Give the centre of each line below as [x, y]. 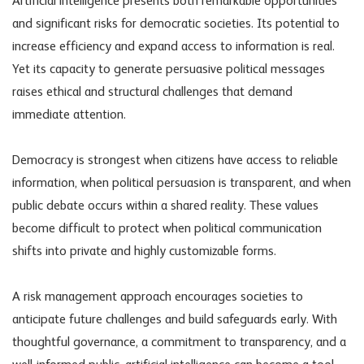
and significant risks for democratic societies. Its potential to [176, 25]
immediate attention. [69, 116]
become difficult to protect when [103, 230]
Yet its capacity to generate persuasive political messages [169, 70]
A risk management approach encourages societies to [158, 298]
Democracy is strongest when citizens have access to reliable [175, 161]
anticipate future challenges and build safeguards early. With [175, 321]
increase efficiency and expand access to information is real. [173, 48]
